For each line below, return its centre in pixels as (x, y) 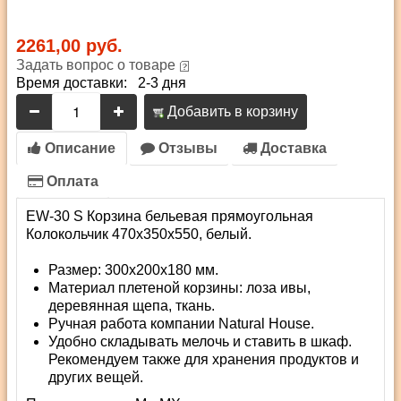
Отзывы (186, 148)
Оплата (71, 181)
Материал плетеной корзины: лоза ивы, (179, 288)
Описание (78, 148)
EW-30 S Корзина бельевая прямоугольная (170, 216)
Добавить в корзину (231, 111)
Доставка (292, 148)
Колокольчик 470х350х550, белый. (139, 234)
